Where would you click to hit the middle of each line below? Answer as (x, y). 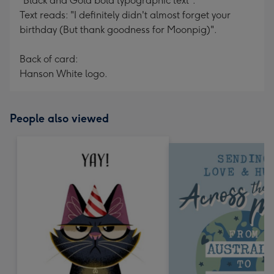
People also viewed (59, 119)
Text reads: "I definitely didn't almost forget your (125, 15)
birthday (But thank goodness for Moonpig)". (118, 30)
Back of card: (49, 59)
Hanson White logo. (64, 74)
